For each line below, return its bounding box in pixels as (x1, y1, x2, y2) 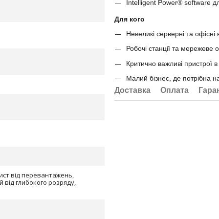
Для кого (114, 15, 145, 23)
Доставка (114, 86, 151, 94)
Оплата (160, 86, 189, 94)
